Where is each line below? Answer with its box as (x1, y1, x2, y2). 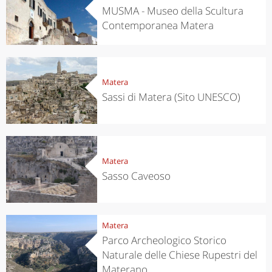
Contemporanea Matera (101, 18, 214, 32)
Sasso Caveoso (101, 168, 171, 183)
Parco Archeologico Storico (101, 233, 226, 247)
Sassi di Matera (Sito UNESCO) (101, 89, 240, 104)
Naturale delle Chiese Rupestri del (101, 247, 257, 262)
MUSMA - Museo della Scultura (101, 3, 243, 18)
